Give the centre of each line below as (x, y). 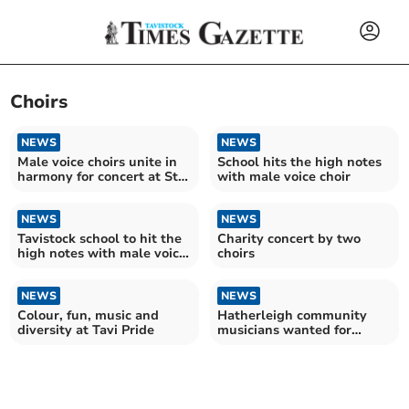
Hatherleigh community (292, 315)
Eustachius (52, 191)
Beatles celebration (278, 344)
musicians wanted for (284, 330)
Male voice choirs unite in (98, 162)
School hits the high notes (299, 162)
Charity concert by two (289, 238)
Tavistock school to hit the (100, 238)
